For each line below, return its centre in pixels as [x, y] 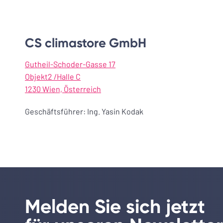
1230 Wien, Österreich [63, 89]
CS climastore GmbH [86, 43]
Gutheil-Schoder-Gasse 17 [70, 64]
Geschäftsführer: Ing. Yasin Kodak [84, 111]
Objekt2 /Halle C [53, 77]
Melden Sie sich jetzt [115, 207]
